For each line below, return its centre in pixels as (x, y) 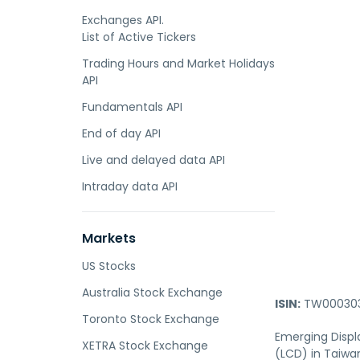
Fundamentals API (132, 107)
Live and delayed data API (153, 160)
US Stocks (109, 266)
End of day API (121, 133)
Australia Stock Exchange (152, 292)
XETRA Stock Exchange (145, 346)
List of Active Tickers (139, 37)
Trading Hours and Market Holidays (178, 63)
